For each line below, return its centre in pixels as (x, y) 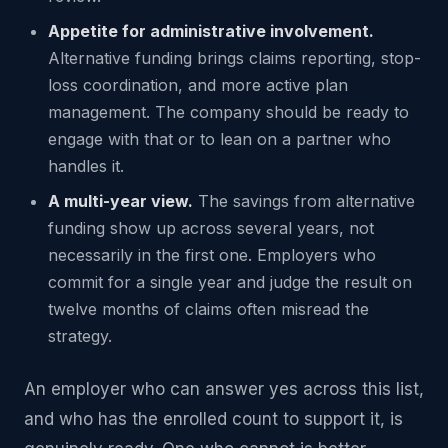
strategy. (80, 336)
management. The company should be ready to (228, 112)
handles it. (86, 166)
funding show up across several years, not (211, 228)
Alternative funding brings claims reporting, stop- (234, 58)
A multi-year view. (120, 201)
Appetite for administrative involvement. (211, 31)
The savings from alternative (304, 201)
